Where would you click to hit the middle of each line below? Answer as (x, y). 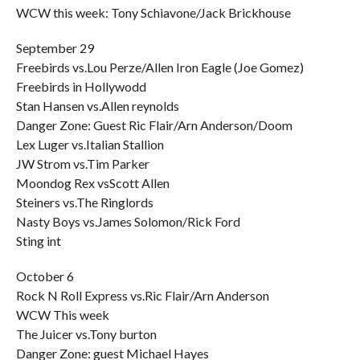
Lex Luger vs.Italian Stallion (90, 144)
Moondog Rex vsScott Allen (92, 183)
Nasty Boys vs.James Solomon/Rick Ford (128, 221)
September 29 (55, 48)
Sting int (38, 241)
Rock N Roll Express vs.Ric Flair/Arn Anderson (142, 295)
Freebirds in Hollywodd (81, 86)
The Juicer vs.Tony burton (86, 334)
